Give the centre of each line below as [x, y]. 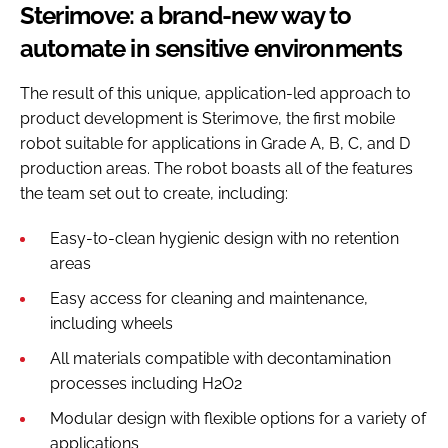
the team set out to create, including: [156, 193]
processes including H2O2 [146, 383]
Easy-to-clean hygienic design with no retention [224, 238]
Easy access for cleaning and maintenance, [209, 298]
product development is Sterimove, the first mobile [207, 118]
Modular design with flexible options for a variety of [238, 418]
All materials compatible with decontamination [220, 358]
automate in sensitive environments [211, 48]
